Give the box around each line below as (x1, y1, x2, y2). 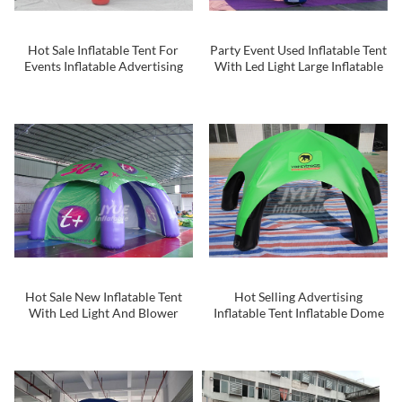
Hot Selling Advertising (234, 288, 363, 304)
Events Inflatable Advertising (23, 58, 183, 74)
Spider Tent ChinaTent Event (220, 74, 377, 91)
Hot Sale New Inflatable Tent (24, 288, 182, 304)
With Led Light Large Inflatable (214, 58, 383, 74)
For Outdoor (263, 91, 334, 107)
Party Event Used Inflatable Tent (210, 42, 387, 58)
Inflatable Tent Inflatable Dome (213, 304, 384, 320)
